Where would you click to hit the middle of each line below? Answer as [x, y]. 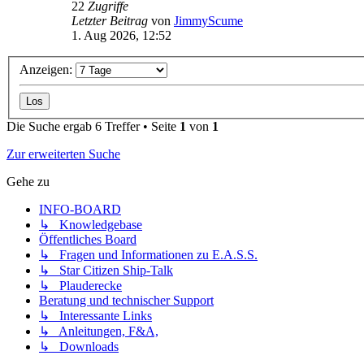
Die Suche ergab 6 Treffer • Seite [93, 127]
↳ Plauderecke [80, 286]
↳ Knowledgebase [91, 225]
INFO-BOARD [80, 210]
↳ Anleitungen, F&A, [99, 331]
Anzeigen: [48, 70]
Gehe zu [28, 182]
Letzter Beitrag [111, 21]
